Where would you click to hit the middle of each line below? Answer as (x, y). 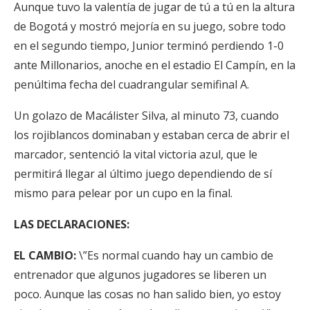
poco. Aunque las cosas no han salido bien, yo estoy (147, 294)
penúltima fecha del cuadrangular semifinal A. (131, 84)
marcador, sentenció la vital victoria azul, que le (136, 154)
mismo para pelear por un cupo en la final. (123, 193)
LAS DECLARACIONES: (72, 224)
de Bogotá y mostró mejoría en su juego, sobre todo (150, 26)
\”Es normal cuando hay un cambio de (176, 255)
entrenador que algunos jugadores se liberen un (140, 275)
